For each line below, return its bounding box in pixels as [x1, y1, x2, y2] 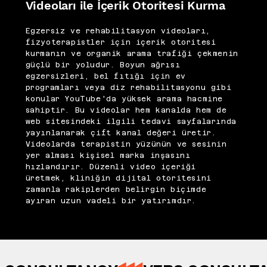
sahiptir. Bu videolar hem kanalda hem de [25, 106, 227, 115]
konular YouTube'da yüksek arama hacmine [25, 95, 223, 104]
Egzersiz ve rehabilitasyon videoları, [25, 27, 210, 36]
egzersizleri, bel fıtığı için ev [25, 72, 186, 81]
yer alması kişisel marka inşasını [25, 151, 191, 160]
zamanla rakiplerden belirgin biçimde [25, 185, 207, 194]
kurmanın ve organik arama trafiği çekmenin [25, 49, 238, 58]
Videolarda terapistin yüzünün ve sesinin [25, 140, 227, 149]
